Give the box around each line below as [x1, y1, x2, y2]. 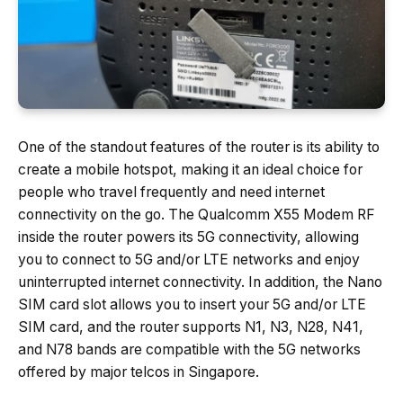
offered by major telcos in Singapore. [18, 363, 259, 381]
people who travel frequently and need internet [18, 183, 325, 201]
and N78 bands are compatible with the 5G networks [18, 340, 361, 358]
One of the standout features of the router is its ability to [18, 138, 380, 156]
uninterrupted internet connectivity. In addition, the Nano [18, 273, 382, 291]
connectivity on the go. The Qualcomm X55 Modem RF [18, 205, 375, 223]
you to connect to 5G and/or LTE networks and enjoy [18, 250, 360, 268]
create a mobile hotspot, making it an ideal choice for [18, 160, 363, 178]
